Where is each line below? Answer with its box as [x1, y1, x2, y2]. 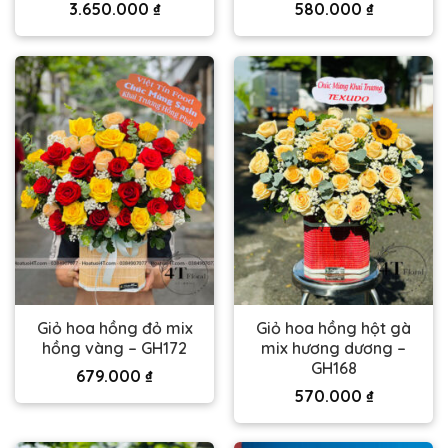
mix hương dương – [261, 337, 406, 358]
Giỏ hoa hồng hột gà [256, 317, 411, 338]
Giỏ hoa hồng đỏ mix [36, 317, 193, 338]
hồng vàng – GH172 [42, 337, 187, 358]
